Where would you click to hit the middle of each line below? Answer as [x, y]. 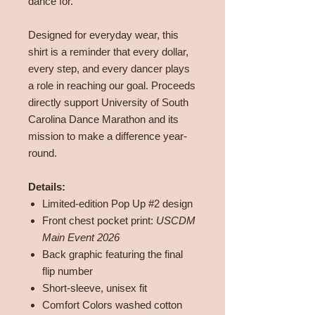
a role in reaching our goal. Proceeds [112, 85]
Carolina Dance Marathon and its [103, 119]
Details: [47, 187]
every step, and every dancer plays [109, 69]
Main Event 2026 [81, 237]
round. [43, 153]
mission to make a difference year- [108, 136]
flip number [67, 271]
